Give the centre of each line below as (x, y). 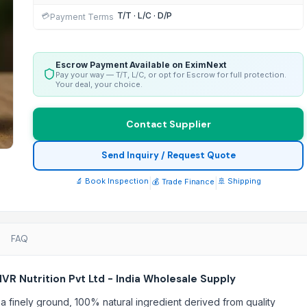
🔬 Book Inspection (112, 181)
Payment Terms (82, 16)
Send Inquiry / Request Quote (168, 156)
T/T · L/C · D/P (145, 15)
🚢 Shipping (240, 181)
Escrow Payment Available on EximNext (141, 64)
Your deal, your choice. (99, 84)
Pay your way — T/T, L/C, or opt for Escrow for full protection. (171, 74)
